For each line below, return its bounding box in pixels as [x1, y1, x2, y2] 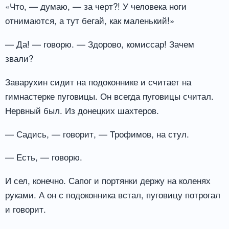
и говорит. [5, 202, 46, 216]
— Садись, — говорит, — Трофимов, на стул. [5, 127, 189, 140]
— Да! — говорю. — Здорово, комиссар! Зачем [5, 37, 194, 50]
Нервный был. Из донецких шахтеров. [5, 103, 159, 117]
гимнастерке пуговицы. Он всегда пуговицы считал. [5, 89, 214, 102]
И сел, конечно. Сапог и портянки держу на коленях [5, 174, 211, 187]
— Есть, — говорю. [5, 150, 82, 164]
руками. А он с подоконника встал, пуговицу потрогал [5, 188, 220, 201]
